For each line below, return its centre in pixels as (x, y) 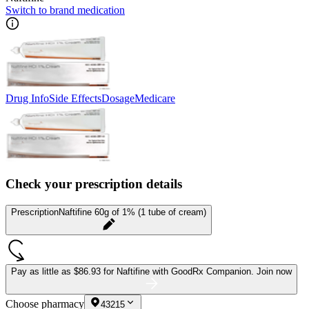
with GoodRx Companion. (205, 272)
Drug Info (27, 98)
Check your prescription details (94, 184)
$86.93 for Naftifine (113, 272)
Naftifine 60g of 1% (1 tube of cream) (132, 212)
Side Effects (75, 98)
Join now (274, 272)
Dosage (118, 98)
